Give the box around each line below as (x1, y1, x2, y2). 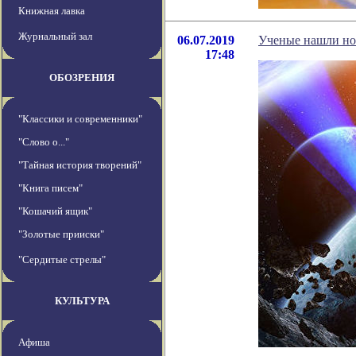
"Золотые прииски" (18, 228, 104, 241)
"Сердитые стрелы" (18, 253, 106, 266)
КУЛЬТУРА (54, 295, 110, 308)
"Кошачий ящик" (18, 205, 92, 218)
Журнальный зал (18, 30, 92, 43)
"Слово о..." (18, 136, 69, 149)
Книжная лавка (18, 5, 85, 17)
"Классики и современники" (18, 113, 142, 126)
